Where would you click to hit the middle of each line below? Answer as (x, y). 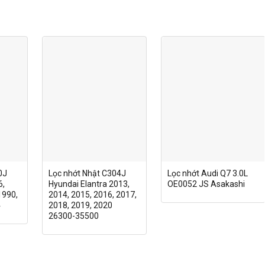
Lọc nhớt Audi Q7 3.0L (207, 173)
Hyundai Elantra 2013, (89, 184)
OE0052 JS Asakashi (206, 184)
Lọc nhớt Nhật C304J (87, 173)
